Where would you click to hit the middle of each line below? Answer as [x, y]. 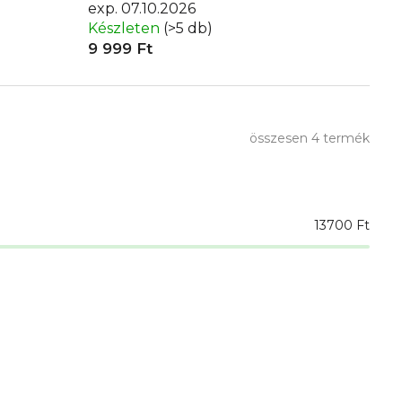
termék [345, 138]
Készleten [126, 29]
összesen [280, 138]
